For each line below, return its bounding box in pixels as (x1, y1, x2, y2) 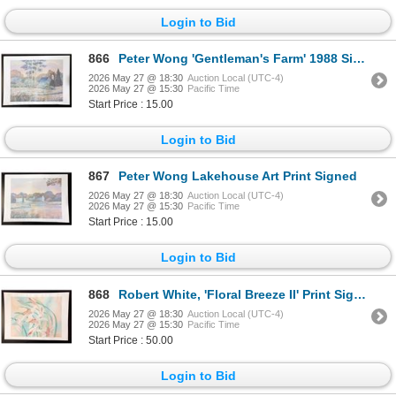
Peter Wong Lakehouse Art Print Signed (118, 169, 357, 184)
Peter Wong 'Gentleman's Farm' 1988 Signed (118, 50, 353, 65)
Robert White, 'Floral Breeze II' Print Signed (118, 286, 354, 301)
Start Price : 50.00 (88, 333, 173, 346)
